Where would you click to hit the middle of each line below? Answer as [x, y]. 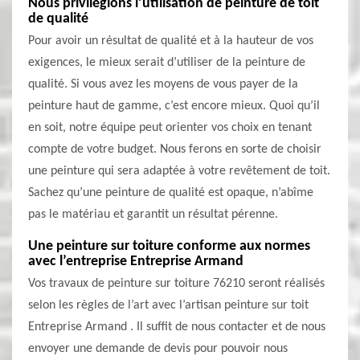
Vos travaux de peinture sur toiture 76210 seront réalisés [176, 284]
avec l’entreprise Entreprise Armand [136, 262]
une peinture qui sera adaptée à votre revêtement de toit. [179, 171]
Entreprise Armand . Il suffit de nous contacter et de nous [177, 327]
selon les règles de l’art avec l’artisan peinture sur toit [168, 305]
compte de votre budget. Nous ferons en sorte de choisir [175, 149]
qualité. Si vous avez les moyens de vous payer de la [163, 84]
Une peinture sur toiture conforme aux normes [169, 246]
